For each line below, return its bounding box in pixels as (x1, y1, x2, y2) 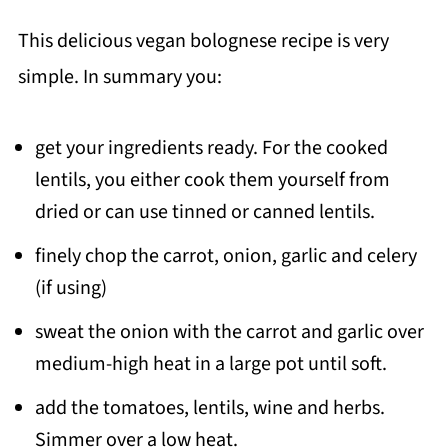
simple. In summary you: (17, 63, 222, 92)
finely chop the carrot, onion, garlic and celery (34, 242, 417, 271)
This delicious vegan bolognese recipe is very (17, 27, 389, 56)
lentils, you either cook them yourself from (34, 166, 390, 195)
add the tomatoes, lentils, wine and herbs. (34, 394, 385, 423)
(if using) (34, 274, 107, 303)
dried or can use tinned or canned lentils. (34, 198, 375, 227)
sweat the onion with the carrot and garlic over (34, 318, 424, 347)
